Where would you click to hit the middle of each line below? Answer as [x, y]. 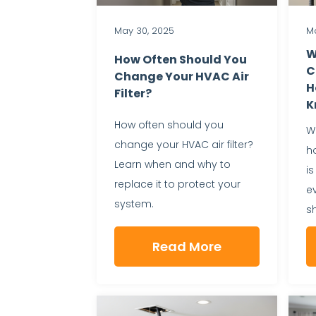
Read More [187, 246]
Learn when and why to [172, 164]
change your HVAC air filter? [184, 144]
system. [134, 203]
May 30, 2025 [144, 30]
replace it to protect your [177, 184]
